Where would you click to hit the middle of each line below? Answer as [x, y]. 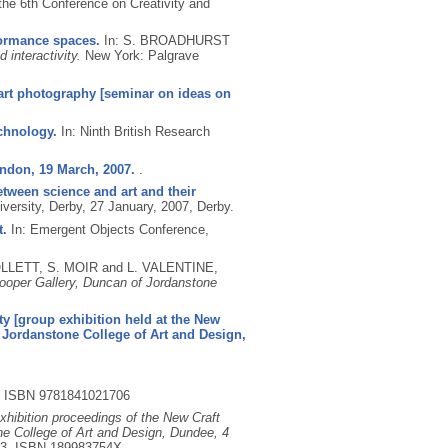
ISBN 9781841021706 [66, 395]
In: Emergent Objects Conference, [107, 229]
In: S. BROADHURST [166, 41]
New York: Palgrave [141, 56]
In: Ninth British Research [133, 131]
